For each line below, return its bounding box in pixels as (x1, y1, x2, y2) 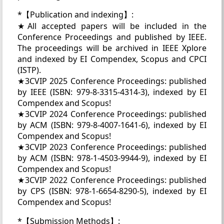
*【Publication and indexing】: (17, 8, 133, 20)
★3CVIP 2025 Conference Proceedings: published (17, 75, 206, 86)
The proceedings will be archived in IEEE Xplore (17, 42, 206, 53)
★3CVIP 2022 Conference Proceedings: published (17, 174, 206, 185)
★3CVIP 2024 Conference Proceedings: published (17, 108, 206, 119)
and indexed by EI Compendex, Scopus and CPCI (17, 53, 206, 64)
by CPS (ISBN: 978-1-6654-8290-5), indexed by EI (17, 185, 206, 196)
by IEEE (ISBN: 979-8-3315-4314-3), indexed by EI (17, 86, 206, 97)
